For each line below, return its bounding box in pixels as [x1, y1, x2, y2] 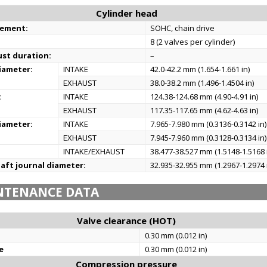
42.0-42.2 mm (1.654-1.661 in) [150, 64, 250, 74]
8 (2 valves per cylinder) [150, 36, 235, 47]
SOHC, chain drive [150, 23, 215, 33]
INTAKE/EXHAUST [63, 146, 125, 157]
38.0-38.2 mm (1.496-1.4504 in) [150, 77, 254, 88]
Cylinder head [95, 7, 157, 19]
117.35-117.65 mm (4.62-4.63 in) [150, 105, 259, 116]
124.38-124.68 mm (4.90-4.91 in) [150, 91, 259, 102]
